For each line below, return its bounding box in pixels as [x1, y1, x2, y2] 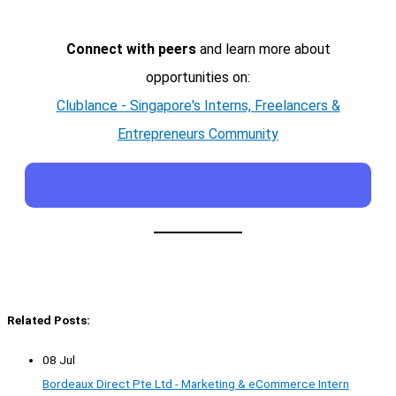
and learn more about [195, 40, 331, 57]
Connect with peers [65, 40, 196, 57]
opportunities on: [146, 68, 250, 86]
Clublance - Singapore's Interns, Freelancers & [56, 96, 340, 114]
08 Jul [42, 352, 75, 367]
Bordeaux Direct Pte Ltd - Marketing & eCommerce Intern [42, 376, 349, 391]
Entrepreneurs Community [118, 125, 278, 142]
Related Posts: [7, 312, 90, 327]
